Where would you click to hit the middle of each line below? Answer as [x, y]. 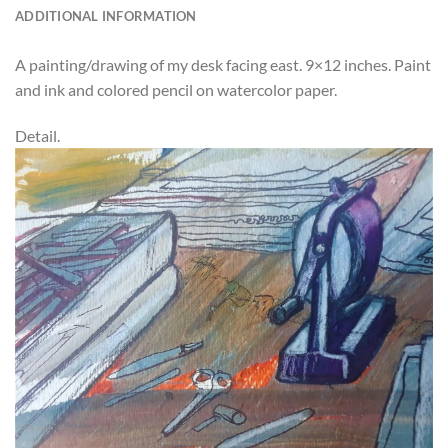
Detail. [37, 136]
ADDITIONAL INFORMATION [106, 16]
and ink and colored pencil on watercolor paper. [176, 90]
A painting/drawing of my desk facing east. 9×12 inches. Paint [223, 65]
